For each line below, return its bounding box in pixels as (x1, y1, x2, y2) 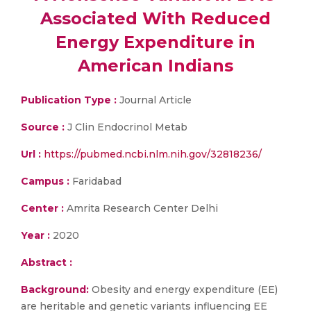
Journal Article (117, 94, 192, 106)
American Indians (78, 56, 233, 76)
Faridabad (69, 175, 121, 187)
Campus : (21, 175, 69, 187)
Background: (21, 283, 92, 296)
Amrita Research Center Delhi (64, 202, 218, 215)
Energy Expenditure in (56, 32, 255, 52)
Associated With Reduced (40, 8, 271, 28)
